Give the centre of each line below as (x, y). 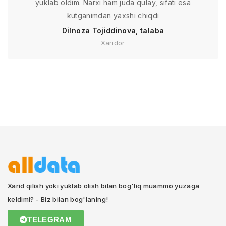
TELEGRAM (50, 220)
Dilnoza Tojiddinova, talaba (113, 31)
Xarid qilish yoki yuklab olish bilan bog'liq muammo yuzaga (104, 186)
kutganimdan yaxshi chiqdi (113, 15)
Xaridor (113, 43)
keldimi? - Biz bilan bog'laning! (58, 199)
